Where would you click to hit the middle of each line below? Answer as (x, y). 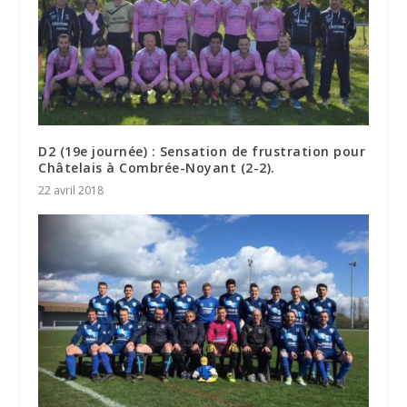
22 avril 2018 (71, 191)
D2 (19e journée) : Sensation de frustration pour (202, 152)
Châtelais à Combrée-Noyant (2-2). (157, 168)
